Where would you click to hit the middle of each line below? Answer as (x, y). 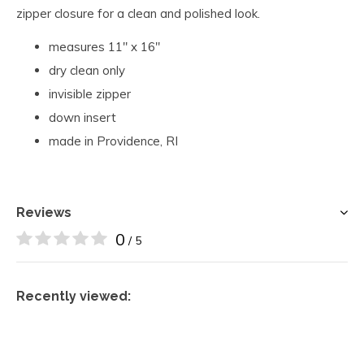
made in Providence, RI (113, 141)
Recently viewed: (74, 296)
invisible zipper (90, 94)
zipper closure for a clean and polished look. (138, 13)
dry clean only (87, 70)
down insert (82, 117)
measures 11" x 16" (104, 47)
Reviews (44, 212)
